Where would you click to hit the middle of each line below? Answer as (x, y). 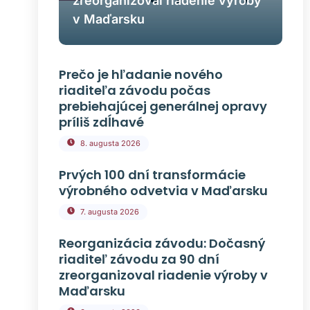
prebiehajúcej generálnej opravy (163, 106)
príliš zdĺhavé (101, 122)
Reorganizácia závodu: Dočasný (162, 243)
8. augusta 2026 (110, 143)
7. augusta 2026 (109, 211)
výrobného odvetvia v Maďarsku (163, 190)
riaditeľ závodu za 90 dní (139, 259)
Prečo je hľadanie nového (140, 74)
